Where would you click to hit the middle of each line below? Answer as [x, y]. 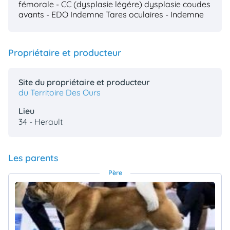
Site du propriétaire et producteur [84, 82]
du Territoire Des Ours [60, 92]
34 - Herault [41, 121]
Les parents [33, 157]
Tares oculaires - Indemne [155, 14]
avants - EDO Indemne [61, 14]
